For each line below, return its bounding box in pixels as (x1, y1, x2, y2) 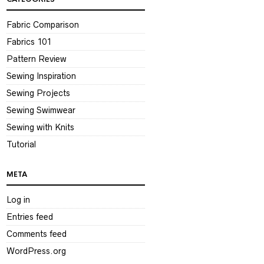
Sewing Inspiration (6, 71, 76, 81)
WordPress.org (6, 246, 66, 256)
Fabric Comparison (6, 20, 79, 30)
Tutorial (6, 140, 36, 150)
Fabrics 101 (6, 37, 51, 47)
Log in (6, 195, 30, 205)
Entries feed (6, 212, 53, 222)
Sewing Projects (6, 88, 70, 98)
